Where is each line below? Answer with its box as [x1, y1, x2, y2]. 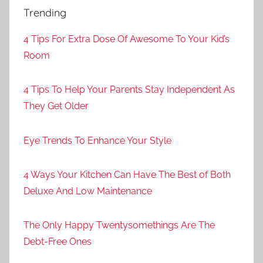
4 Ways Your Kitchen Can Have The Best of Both [23, 169, 231, 181]
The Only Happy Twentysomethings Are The [23, 220, 215, 231]
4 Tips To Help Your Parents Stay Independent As [23, 84, 235, 96]
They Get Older [23, 100, 89, 112]
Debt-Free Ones [23, 236, 92, 248]
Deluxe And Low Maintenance [23, 186, 154, 197]
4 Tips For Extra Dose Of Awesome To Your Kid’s [23, 33, 230, 45]
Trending [23, 5, 66, 19]
